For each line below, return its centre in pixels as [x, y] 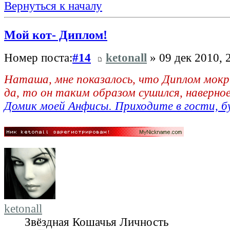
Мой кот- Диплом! [56, 34]
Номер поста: [38, 58]
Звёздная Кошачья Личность [97, 222]
